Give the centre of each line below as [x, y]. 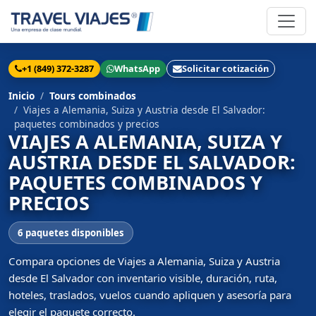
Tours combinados [93, 96]
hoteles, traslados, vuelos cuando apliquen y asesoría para [150, 295]
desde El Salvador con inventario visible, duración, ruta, [143, 278]
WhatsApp [137, 68]
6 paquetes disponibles [71, 232]
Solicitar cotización [225, 68]
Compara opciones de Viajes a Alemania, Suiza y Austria [144, 261]
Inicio [22, 96]
